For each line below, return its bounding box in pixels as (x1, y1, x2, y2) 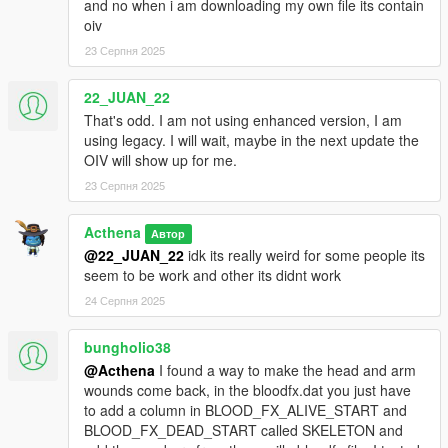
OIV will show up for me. (84, 150, 237, 171)
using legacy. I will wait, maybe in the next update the (84, 130, 419, 151)
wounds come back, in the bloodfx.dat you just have (84, 380, 411, 401)
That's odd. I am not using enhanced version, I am (84, 110, 402, 131)
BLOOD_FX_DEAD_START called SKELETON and (84, 420, 403, 441)
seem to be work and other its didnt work (84, 265, 341, 286)
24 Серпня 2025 (85, 292, 165, 309)
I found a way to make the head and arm (155, 360, 416, 381)
